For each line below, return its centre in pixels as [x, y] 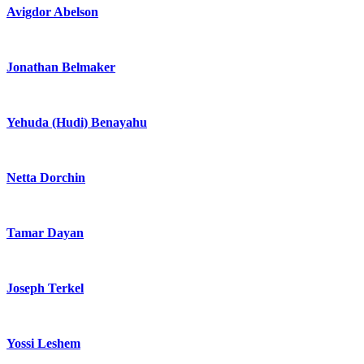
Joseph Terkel [45, 288]
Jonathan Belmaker [61, 67]
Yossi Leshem [43, 344]
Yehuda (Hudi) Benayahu [77, 123]
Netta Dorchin [46, 178]
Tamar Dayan [45, 233]
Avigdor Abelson [52, 12]
